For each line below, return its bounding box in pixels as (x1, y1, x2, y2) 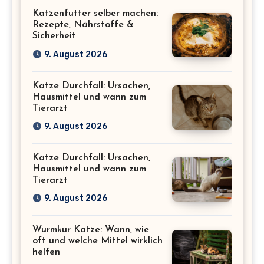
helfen (32, 247, 60, 258)
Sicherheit (32, 31, 76, 41)
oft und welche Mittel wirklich (32, 236, 163, 246)
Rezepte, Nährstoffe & (32, 20, 134, 30)
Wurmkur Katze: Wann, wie (32, 225, 149, 235)
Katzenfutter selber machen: (32, 9, 158, 19)
